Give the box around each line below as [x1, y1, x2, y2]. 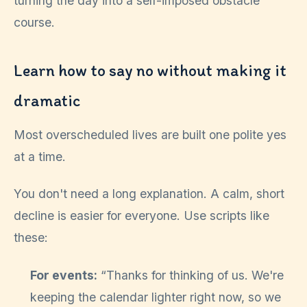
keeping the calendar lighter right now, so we [30, 289, 281, 304]
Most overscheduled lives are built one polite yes [14, 127, 286, 142]
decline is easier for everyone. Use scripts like [14, 208, 269, 223]
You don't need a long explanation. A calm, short [14, 186, 284, 201]
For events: [30, 267, 97, 282]
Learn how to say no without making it [14, 60, 286, 80]
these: [14, 230, 48, 245]
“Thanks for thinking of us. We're [97, 267, 284, 282]
